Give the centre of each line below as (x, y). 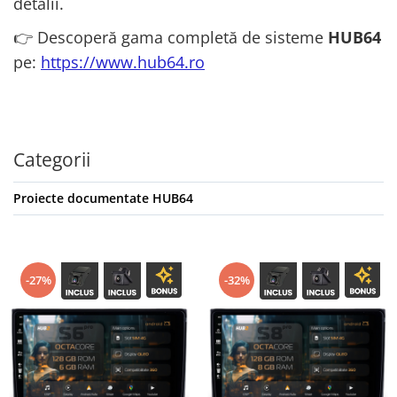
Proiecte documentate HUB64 (103, 198)
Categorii (52, 160)
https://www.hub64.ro (123, 62)
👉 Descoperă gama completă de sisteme (171, 38)
